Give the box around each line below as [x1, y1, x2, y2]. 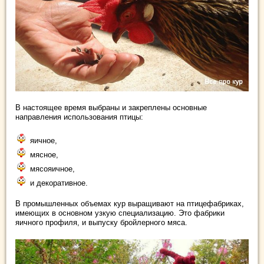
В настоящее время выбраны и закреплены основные [15, 103, 207, 112]
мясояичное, [30, 164, 75, 173]
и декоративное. [30, 178, 88, 187]
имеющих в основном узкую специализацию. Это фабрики [15, 208, 225, 217]
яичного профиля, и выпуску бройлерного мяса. [15, 217, 187, 227]
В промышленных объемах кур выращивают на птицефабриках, [15, 199, 244, 208]
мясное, [30, 150, 58, 159]
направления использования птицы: [15, 112, 143, 121]
